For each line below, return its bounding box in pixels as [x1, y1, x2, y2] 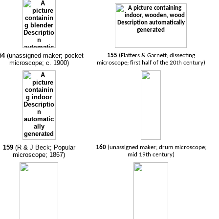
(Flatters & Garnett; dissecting [118, 52, 195, 59]
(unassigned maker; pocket [6, 52, 84, 59]
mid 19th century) [127, 152, 175, 158]
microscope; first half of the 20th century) [96, 60, 205, 66]
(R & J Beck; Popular [15, 144, 75, 151]
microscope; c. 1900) [9, 59, 69, 66]
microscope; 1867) [13, 151, 66, 158]
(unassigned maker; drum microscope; [107, 144, 206, 151]
